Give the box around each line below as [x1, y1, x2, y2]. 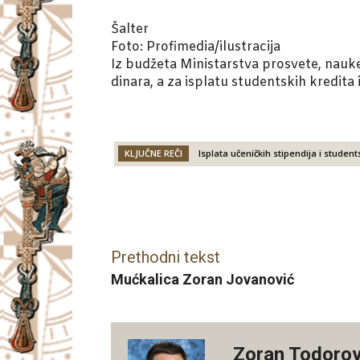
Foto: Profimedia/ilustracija [111, 39, 280, 56]
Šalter [111, 21, 149, 39]
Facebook [149, 202, 190, 215]
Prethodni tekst [111, 247, 220, 268]
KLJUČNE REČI [125, 147, 182, 160]
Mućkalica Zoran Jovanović [111, 271, 294, 288]
